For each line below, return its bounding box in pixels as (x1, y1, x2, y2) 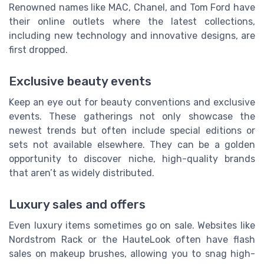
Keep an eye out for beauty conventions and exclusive (9, 96, 255, 108)
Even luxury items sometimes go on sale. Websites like (9, 219, 255, 231)
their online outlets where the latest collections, (9, 15, 255, 27)
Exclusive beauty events (9, 74, 151, 88)
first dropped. (9, 44, 68, 55)
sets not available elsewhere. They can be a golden (9, 138, 255, 150)
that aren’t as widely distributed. (9, 167, 154, 179)
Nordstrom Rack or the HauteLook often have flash (9, 233, 255, 245)
